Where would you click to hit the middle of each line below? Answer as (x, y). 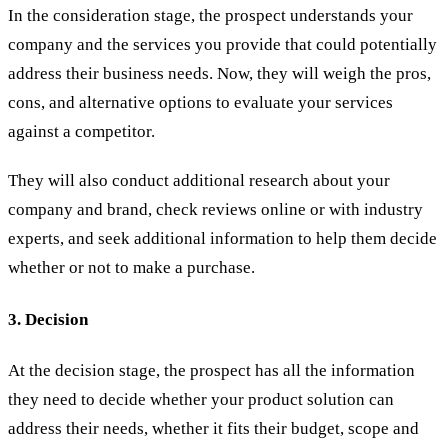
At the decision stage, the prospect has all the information (211, 371)
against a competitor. (81, 132)
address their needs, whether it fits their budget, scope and (213, 429)
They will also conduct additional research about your (199, 181)
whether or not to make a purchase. (131, 268)
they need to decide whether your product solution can (201, 400)
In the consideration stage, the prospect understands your (210, 16)
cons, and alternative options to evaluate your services (200, 103)
